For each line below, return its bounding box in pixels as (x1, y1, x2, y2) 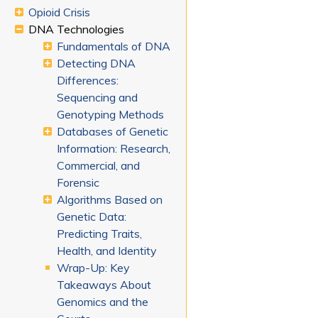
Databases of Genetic (57, 124, 169, 139)
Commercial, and (57, 158, 141, 173)
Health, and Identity (57, 243, 158, 258)
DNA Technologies (28, 22, 125, 37)
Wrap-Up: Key (57, 261, 131, 275)
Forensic (57, 175, 100, 190)
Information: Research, (57, 141, 171, 156)
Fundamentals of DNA (57, 39, 171, 54)
